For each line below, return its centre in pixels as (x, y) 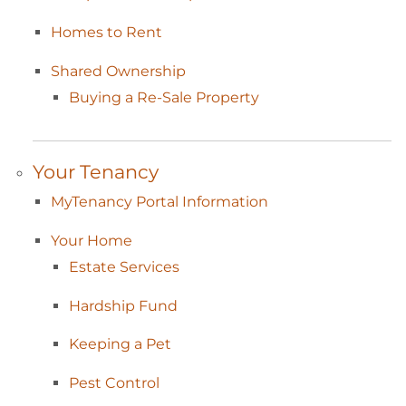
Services (150, 267)
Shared (78, 71)
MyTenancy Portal (116, 202)
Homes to (88, 33)
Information (225, 202)
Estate (94, 267)
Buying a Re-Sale (132, 97)
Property (227, 97)
